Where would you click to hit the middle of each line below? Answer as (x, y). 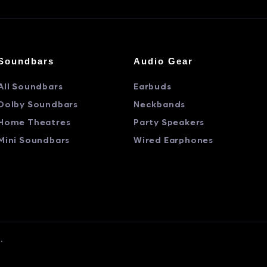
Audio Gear (163, 61)
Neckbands (160, 105)
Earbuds (153, 87)
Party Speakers (169, 123)
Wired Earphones (173, 141)
